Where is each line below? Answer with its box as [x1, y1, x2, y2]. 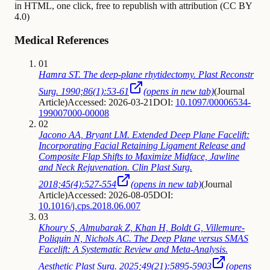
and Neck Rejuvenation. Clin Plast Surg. [39, 162, 192, 172]
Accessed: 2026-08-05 [67, 189, 153, 200]
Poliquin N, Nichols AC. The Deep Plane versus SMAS [39, 233, 248, 243]
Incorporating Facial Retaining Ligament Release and [39, 140, 245, 151]
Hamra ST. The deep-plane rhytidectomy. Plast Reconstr [39, 69, 254, 80]
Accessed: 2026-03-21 [67, 96, 153, 107]
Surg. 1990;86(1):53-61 [39, 86, 129, 96]
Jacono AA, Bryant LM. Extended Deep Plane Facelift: [39, 129, 250, 140]
